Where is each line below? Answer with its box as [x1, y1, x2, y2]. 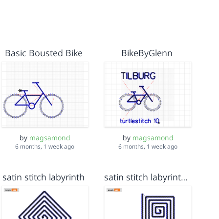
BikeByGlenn [121, 47, 173, 59]
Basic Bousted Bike [4, 47, 83, 59]
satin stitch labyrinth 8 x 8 [181, 171, 188, 183]
